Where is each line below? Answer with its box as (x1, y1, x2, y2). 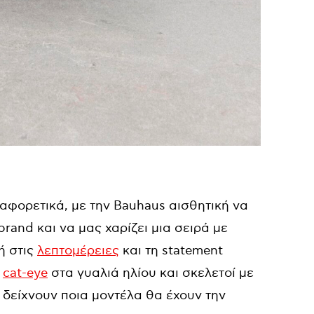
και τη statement (119, 243, 223, 259)
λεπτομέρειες (37, 243, 119, 259)
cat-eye (3, 266, 48, 281)
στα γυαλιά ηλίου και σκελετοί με (48, 266, 254, 281)
